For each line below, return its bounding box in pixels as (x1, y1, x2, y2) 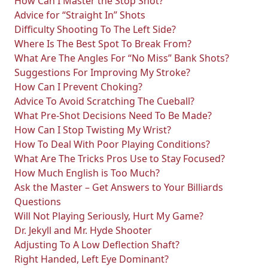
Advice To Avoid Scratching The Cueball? (14, 95, 194, 108)
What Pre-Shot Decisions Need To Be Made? (14, 109, 212, 122)
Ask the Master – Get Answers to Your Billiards (14, 181, 223, 194)
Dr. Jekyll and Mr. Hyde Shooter (14, 224, 152, 237)
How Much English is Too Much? (14, 166, 160, 179)
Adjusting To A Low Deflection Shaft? (14, 238, 179, 251)
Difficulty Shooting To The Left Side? (14, 23, 176, 36)
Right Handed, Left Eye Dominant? (14, 252, 169, 266)
